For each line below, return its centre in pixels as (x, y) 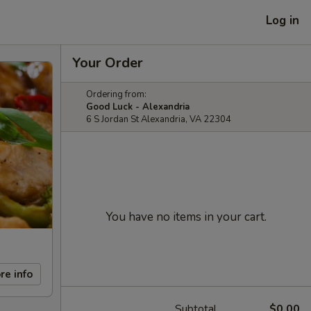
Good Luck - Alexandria (138, 107)
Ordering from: (116, 94)
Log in (283, 20)
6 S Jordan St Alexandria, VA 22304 (159, 119)
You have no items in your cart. (186, 217)
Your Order (108, 63)
